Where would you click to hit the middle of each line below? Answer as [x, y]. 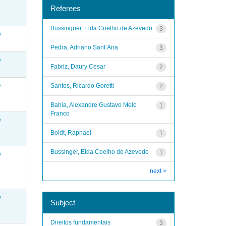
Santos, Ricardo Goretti [82, 86]
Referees [65, 8]
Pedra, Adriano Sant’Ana [84, 47]
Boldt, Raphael [71, 132]
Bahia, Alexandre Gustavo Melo [93, 105]
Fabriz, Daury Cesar [78, 66]
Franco [60, 113]
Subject [63, 202]
